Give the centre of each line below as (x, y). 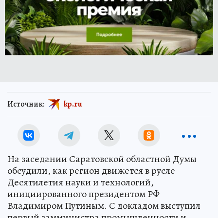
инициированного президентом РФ (83, 194)
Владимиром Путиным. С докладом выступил (104, 206)
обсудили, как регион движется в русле (91, 171)
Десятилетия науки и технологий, (81, 182)
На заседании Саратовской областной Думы (102, 159)
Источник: (26, 104)
